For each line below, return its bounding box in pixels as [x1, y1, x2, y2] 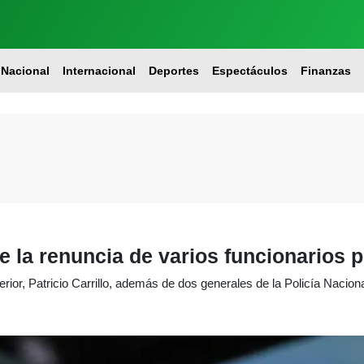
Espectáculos [211, 64, 288, 77]
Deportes [148, 64, 199, 77]
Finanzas [300, 64, 351, 77]
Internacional [62, 64, 136, 77]
